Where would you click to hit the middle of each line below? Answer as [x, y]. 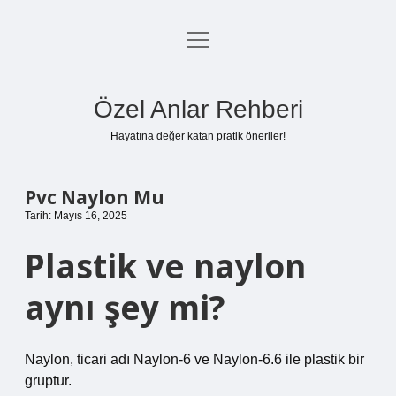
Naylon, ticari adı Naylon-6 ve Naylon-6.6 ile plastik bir [194, 359]
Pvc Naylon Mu [95, 197]
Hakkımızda [198, 169]
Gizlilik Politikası [198, 84]
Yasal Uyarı [198, 127]
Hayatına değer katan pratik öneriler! [198, 136]
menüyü [212, 38]
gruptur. [48, 381]
